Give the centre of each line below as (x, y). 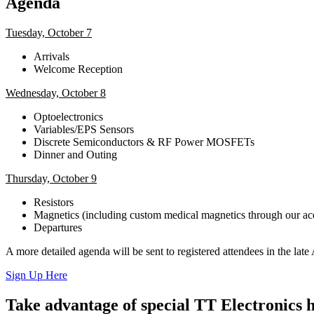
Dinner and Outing (75, 155)
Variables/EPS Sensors (84, 130)
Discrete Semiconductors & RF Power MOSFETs (144, 142)
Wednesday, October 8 (56, 93)
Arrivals (52, 57)
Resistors (54, 203)
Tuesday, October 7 (49, 33)
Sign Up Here (36, 275)
